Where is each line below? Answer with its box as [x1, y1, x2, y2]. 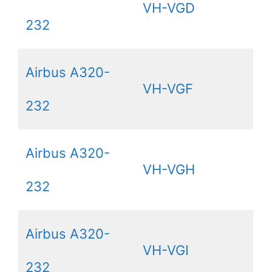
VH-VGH [143, 161, 195, 177]
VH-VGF [143, 80, 193, 97]
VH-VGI [143, 242, 189, 258]
